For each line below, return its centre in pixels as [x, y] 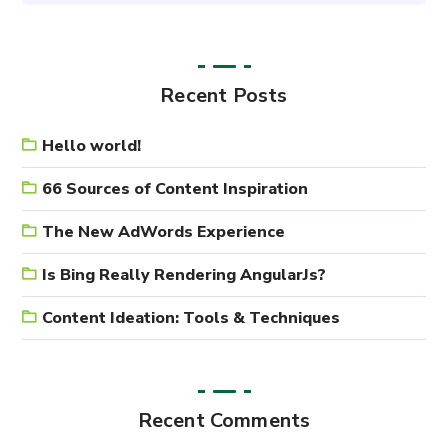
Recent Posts [224, 96]
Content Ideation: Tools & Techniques [191, 318]
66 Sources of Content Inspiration [175, 189]
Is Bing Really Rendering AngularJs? [184, 275]
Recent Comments [224, 421]
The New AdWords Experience [164, 232]
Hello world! [92, 146]
